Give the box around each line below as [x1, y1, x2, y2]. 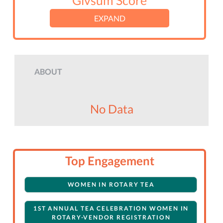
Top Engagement [65, 153, 154, 168]
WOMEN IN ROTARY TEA [67, 181, 155, 189]
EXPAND [94, 13, 125, 23]
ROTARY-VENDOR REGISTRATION [51, 214, 171, 222]
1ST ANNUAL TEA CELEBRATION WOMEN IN [33, 205, 189, 213]
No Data [90, 102, 133, 116]
